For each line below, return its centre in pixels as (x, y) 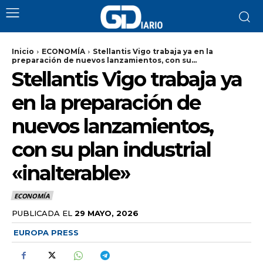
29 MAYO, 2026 (107, 213)
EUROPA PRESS (46, 232)
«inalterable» (71, 173)
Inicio (23, 51)
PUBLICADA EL (42, 213)
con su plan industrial (111, 150)
